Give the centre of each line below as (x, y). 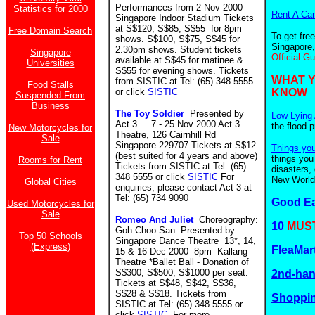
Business (50, 106)
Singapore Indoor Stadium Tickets (185, 18)
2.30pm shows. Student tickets (179, 50)
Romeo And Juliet (154, 220)
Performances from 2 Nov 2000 (179, 7)
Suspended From (50, 95)
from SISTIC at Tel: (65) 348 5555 (184, 81)
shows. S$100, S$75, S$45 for (178, 39)
